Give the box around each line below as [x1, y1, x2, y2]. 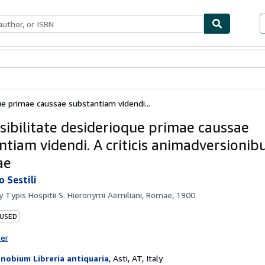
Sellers [55, 54, 81, 64]
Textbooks [15, 54, 55, 64]
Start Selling [81, 54, 128, 64]
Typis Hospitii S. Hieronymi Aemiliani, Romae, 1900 [5, 189, 195, 200]
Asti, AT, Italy [113, 253, 163, 263]
